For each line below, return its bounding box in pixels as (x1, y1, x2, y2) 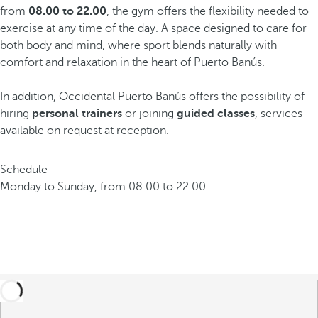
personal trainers (32, 107, 122, 120)
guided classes (177, 107, 255, 120)
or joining (122, 107, 177, 120)
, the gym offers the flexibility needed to (106, 5, 309, 18)
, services (255, 107, 302, 120)
